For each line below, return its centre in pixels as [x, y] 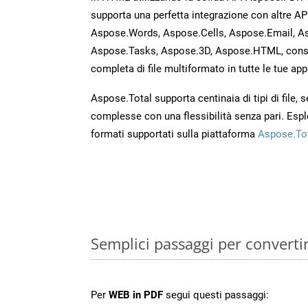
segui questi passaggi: [216, 295]
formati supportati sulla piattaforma [174, 134]
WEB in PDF [136, 295]
